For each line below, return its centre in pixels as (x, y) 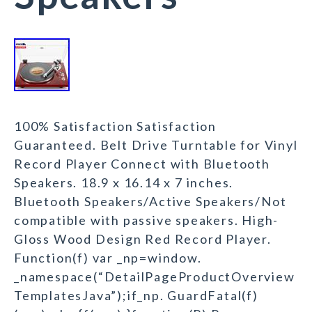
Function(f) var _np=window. (108, 258)
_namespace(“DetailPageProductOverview (155, 277)
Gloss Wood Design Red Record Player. (143, 239)
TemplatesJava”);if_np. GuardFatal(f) (136, 296)
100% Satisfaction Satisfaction (116, 126)
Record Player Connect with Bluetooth (142, 164)
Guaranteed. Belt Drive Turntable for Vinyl (156, 145)
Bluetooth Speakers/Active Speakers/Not (150, 202)
